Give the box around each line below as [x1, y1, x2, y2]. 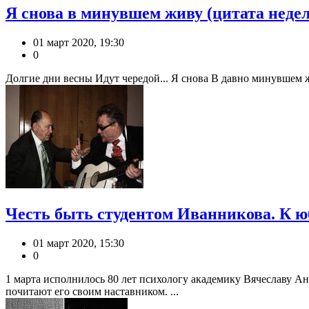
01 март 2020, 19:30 [33, 36, 124, 48]
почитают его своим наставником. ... [6, 285, 179, 297]
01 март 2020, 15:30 [33, 237, 124, 249]
